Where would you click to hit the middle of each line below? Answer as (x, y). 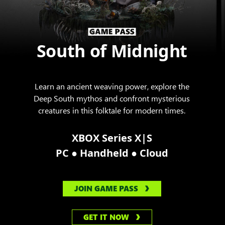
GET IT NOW (106, 217)
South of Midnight (112, 51)
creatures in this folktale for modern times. (112, 110)
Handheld (105, 153)
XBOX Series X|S (112, 138)
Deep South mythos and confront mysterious (112, 98)
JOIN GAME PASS (106, 189)
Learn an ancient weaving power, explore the (112, 86)
